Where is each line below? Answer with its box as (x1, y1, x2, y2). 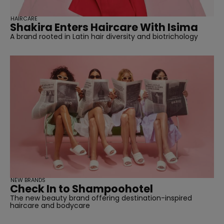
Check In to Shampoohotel (10, 181, 153, 196)
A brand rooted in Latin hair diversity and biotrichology (10, 31, 198, 41)
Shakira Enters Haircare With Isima (10, 19, 198, 34)
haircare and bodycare (10, 200, 90, 210)
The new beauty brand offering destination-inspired (10, 192, 192, 203)
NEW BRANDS (10, 175, 45, 184)
